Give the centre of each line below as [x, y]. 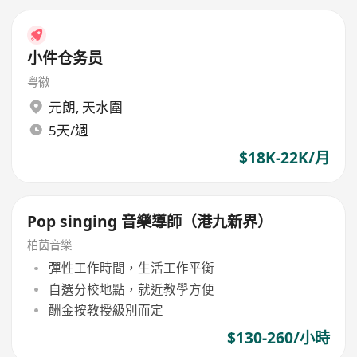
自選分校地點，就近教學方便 [131, 289]
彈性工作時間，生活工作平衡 [131, 268]
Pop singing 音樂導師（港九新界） [150, 221]
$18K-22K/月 [284, 158]
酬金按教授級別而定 [106, 310]
